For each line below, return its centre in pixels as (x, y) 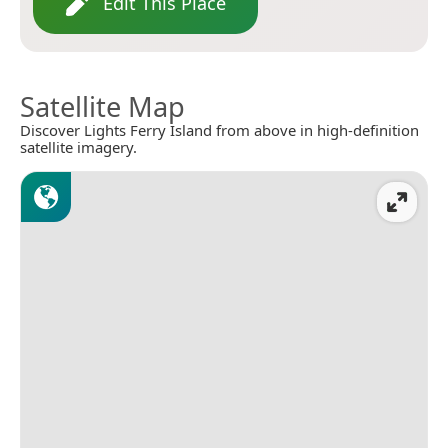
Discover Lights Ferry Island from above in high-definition (219, 130)
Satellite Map (102, 107)
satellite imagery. (78, 147)
